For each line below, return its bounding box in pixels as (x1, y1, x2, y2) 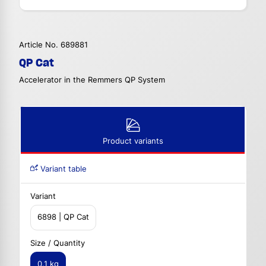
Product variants (102, 137, 163, 146)
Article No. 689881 (19, 40, 88, 50)
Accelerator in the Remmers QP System (19, 75, 165, 85)
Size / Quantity (30, 238, 85, 248)
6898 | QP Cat (37, 213, 89, 222)
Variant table (38, 164, 87, 174)
